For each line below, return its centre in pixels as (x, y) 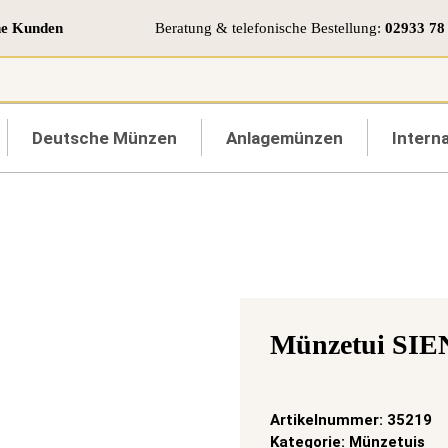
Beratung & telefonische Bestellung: (269, 28)
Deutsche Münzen (104, 138)
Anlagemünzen (284, 138)
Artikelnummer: (328, 420)
